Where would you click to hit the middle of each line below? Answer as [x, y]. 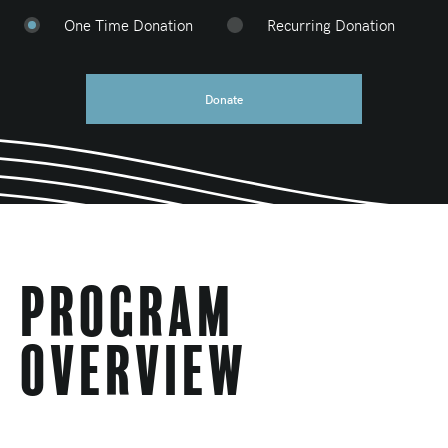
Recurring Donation [330, 25]
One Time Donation [128, 25]
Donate [224, 99]
